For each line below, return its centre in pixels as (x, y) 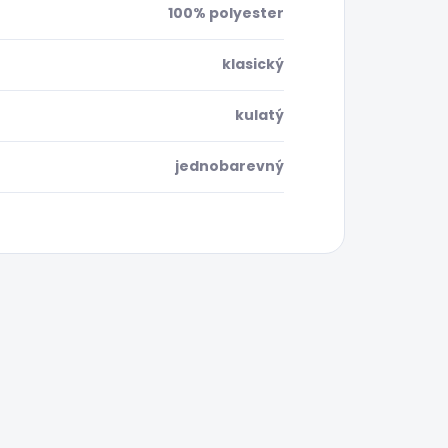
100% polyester (226, 13)
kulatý (259, 115)
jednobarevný (229, 166)
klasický (253, 64)
